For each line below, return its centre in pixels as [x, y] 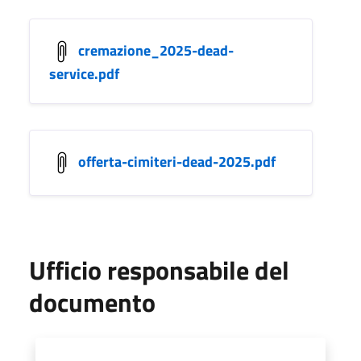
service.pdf [84, 73]
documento [92, 302]
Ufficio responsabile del [159, 270]
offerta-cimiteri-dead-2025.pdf [177, 161]
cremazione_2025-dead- [156, 50]
